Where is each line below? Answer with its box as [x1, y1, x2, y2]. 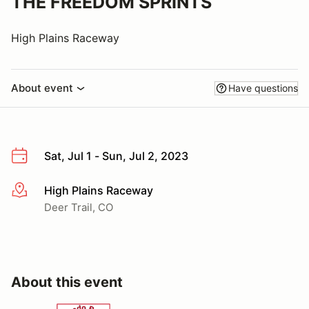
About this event [11, 273, 123, 290]
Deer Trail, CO [44, 200, 113, 214]
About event [11, 81, 73, 94]
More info [10, 183, 61, 198]
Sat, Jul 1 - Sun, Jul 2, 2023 [44, 149, 188, 163]
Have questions [228, 82, 298, 94]
